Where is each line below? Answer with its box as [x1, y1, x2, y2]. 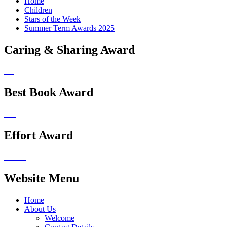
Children [24, 5, 52, 14]
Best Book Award [4, 86, 93, 99]
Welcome [45, 213, 74, 222]
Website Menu [4, 172, 79, 185]
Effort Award [4, 129, 73, 142]
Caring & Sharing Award [4, 43, 135, 56]
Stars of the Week [24, 14, 81, 23]
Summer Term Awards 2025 [24, 23, 115, 32]
